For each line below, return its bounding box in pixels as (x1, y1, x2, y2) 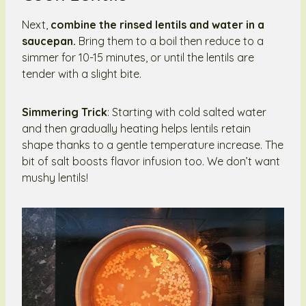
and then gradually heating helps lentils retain (22, 121, 251, 135)
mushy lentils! (22, 170, 88, 184)
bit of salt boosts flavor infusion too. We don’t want (22, 154, 280, 168)
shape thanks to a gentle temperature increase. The (22, 137, 283, 152)
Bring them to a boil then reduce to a (76, 33, 264, 48)
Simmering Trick (22, 105, 107, 119)
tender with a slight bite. (22, 66, 141, 81)
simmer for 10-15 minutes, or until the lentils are (22, 50, 254, 64)
